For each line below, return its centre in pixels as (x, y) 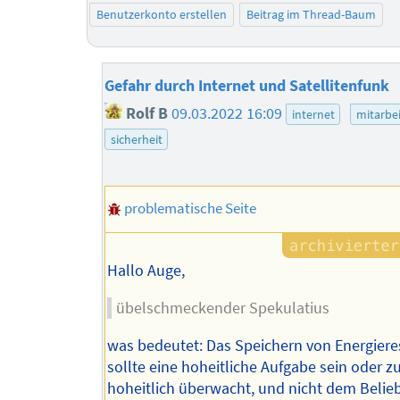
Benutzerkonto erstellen (161, 15)
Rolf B (146, 114)
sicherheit (136, 140)
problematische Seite (190, 208)
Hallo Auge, (146, 271)
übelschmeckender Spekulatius (222, 308)
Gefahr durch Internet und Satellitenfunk (247, 85)
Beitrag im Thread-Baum (312, 15)
